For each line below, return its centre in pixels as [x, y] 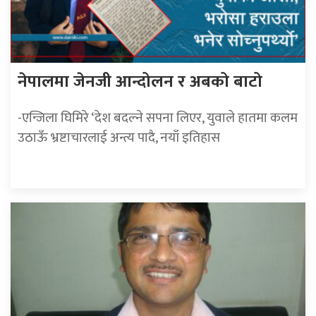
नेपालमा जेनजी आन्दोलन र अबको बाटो [140, 82]
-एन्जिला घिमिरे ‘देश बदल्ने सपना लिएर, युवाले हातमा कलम [158, 118]
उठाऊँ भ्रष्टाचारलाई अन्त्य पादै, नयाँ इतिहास [119, 138]
